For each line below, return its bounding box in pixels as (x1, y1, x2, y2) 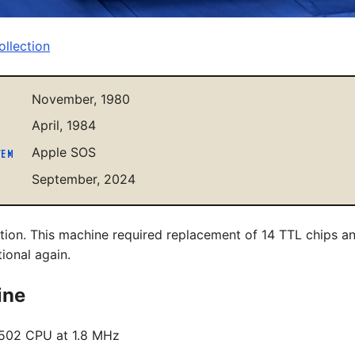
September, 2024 (32, 170, 136, 187)
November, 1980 (32, 90, 131, 107)
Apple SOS (32, 144, 97, 161)
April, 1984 (32, 117, 97, 134)
